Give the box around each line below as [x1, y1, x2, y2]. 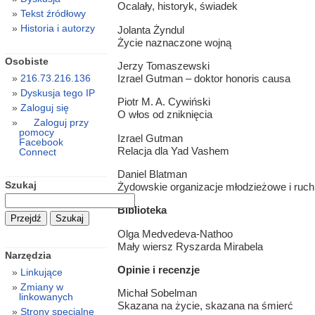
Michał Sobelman [117, 287, 197, 300]
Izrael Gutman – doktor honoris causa [117, 72, 290, 84]
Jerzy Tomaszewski [117, 59, 210, 72]
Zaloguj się [20, 102, 69, 114]
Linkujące [20, 266, 63, 278]
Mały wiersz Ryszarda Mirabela [117, 240, 263, 252]
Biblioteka [117, 204, 167, 217]
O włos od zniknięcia [117, 108, 212, 121]
